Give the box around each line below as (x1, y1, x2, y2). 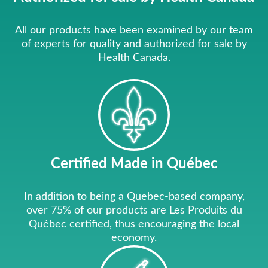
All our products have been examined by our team (15, 25, 253, 36)
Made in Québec (110, 157, 218, 172)
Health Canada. (98, 53, 170, 64)
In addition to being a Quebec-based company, (23, 191, 245, 203)
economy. (111, 233, 157, 244)
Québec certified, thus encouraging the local (29, 219, 239, 230)
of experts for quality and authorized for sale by (21, 39, 247, 50)
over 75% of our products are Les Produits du (26, 205, 242, 217)
